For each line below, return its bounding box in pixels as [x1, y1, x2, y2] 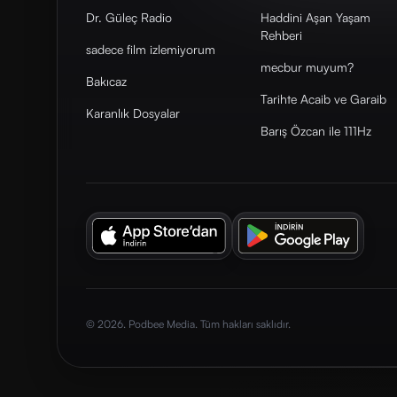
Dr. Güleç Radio [86, 10, 172, 25]
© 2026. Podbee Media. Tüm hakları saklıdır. [86, 317, 291, 331]
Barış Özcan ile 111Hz [261, 123, 371, 138]
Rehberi [261, 27, 302, 43]
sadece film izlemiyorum [86, 42, 215, 57]
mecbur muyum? [261, 59, 354, 74]
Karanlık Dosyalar [86, 105, 180, 121]
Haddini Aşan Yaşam [261, 10, 370, 25]
